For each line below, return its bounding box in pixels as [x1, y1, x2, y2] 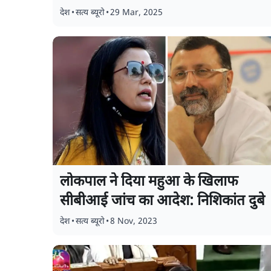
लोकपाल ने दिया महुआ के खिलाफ [60, 172, 238, 192]
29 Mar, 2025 [110, 7, 163, 19]
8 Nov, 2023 [110, 216, 157, 227]
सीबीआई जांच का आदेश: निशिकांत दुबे [60, 192, 265, 211]
